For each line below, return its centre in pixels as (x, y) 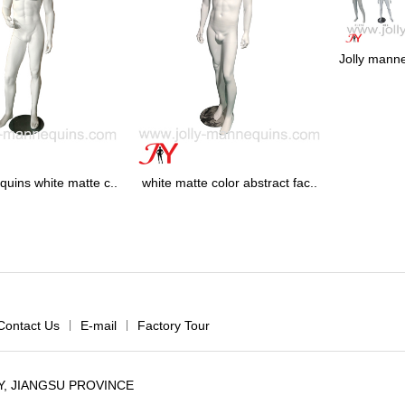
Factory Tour (174, 325)
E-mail (99, 325)
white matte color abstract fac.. (230, 182)
